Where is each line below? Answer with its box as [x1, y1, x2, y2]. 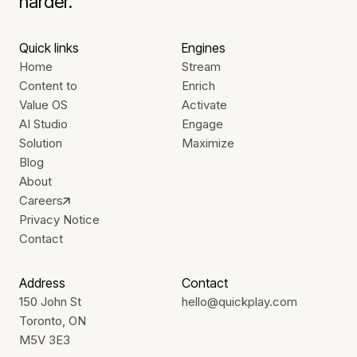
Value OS [19, 96, 68, 112]
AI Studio [19, 116, 68, 131]
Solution [19, 135, 62, 151]
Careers [19, 192, 63, 208]
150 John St [19, 293, 81, 309]
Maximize [181, 135, 234, 151]
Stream [181, 58, 221, 74]
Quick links [19, 39, 79, 56]
